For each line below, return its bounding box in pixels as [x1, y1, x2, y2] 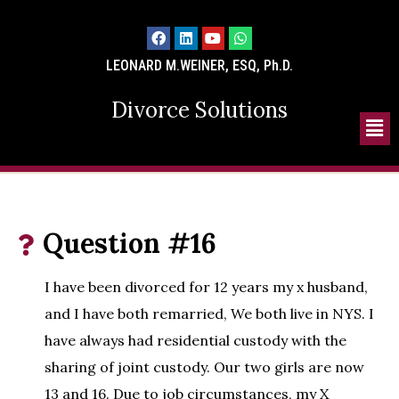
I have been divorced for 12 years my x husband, [45, 278, 368, 297]
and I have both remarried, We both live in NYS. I [45, 305, 374, 323]
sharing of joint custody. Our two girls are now [45, 358, 364, 377]
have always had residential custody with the [45, 331, 346, 350]
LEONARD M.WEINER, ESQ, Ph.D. [106, 56, 293, 74]
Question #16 [43, 226, 216, 261]
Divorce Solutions [111, 95, 288, 124]
